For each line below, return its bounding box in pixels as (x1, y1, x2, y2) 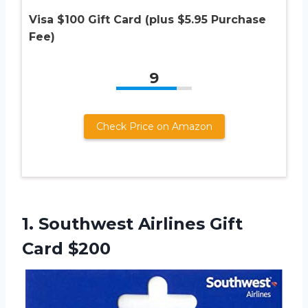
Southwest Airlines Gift (38, 214, 243, 234)
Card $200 (22, 239, 111, 259)
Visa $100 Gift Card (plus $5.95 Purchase (29, 13, 266, 27)
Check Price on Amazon (96, 120, 212, 133)
